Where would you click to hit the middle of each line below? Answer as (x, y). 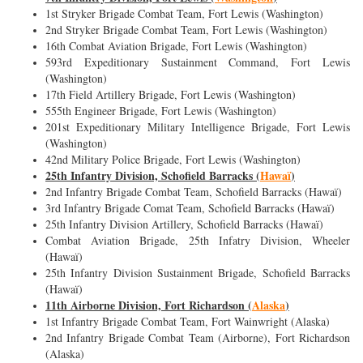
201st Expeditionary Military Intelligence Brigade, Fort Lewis (198, 127)
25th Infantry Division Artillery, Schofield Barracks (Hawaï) (184, 224)
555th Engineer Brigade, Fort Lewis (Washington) (163, 111)
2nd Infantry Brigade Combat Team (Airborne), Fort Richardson (198, 338)
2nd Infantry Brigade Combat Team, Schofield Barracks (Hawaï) (196, 192)
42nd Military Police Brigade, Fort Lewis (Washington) (173, 160)
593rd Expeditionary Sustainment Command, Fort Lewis (198, 62)
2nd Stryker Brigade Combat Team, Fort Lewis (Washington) (186, 30)
